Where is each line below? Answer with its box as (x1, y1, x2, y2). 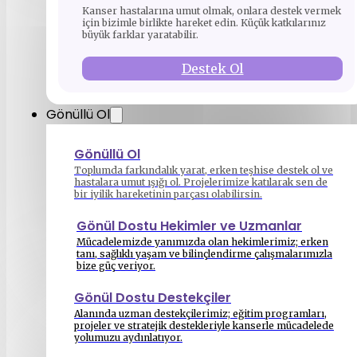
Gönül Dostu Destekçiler (74, 288, 231, 307)
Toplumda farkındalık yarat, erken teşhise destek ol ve (74, 164, 333, 176)
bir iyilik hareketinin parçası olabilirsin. (74, 188, 262, 200)
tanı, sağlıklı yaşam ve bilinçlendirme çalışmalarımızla (76, 248, 332, 260)
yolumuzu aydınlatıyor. (74, 331, 182, 343)
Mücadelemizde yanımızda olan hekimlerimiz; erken (76, 236, 328, 248)
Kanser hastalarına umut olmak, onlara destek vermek (82, 5, 341, 17)
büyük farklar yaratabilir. (82, 29, 198, 41)
